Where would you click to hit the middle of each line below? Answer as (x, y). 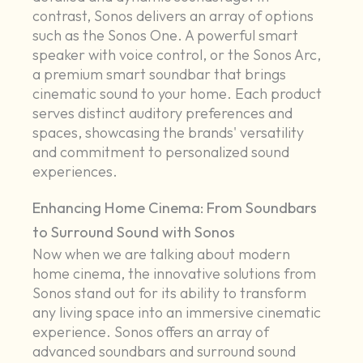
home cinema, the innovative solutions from (175, 274)
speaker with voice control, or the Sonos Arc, (177, 55)
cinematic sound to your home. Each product (177, 94)
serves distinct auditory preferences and (163, 113)
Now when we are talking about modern (162, 254)
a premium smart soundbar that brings (160, 75)
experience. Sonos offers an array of (151, 332)
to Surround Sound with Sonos (134, 233)
